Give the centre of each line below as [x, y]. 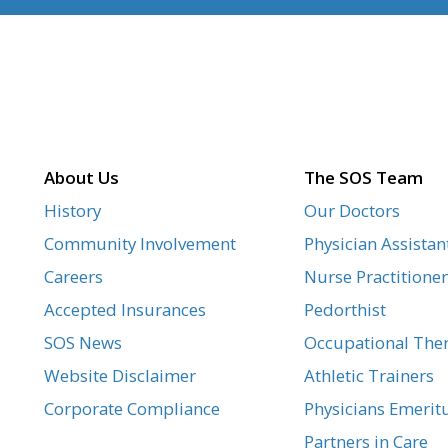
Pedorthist [344, 310]
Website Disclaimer [120, 376]
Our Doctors [351, 211]
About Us [81, 178]
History [72, 211]
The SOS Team [363, 178]
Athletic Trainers [368, 376]
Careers [73, 277]
